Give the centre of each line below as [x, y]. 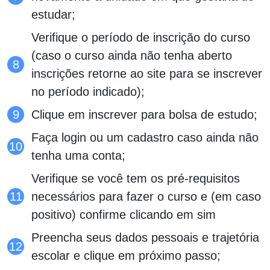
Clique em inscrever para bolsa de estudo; [144, 114]
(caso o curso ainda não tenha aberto [132, 55]
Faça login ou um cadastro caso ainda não [145, 137]
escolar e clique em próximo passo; [126, 255]
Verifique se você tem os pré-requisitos [136, 178]
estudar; [53, 14]
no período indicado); [88, 91]
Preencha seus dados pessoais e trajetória [145, 237]
